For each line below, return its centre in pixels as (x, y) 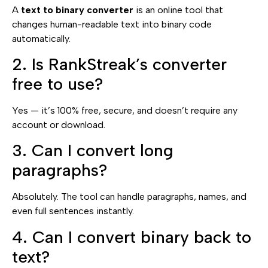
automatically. (41, 38)
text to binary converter (77, 10)
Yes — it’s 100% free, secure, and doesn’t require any (125, 111)
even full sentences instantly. (73, 211)
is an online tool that (178, 10)
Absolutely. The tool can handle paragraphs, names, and (129, 197)
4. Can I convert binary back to (132, 237)
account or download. (59, 125)
